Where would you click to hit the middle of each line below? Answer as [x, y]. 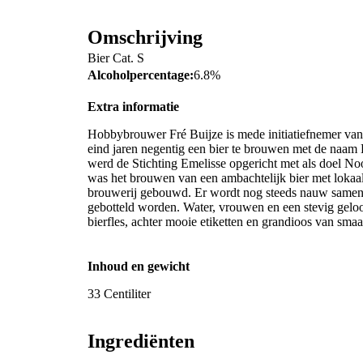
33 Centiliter [119, 294]
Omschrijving [145, 37]
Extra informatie [133, 107]
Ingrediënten [141, 342]
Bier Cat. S [116, 58]
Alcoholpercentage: [141, 75]
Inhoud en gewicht [139, 267]
